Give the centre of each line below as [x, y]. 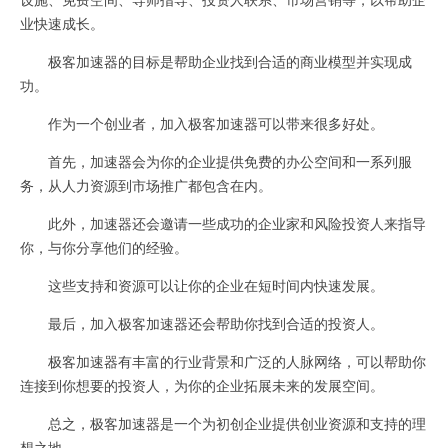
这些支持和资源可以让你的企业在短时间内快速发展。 [202, 285]
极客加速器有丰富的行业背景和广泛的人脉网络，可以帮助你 [223, 361]
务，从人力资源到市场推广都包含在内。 [146, 185]
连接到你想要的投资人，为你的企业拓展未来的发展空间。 [202, 385]
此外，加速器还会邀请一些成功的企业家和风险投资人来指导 [223, 223]
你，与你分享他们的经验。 [104, 247]
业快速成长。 [62, 23]
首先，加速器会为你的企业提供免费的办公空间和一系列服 [216, 161]
